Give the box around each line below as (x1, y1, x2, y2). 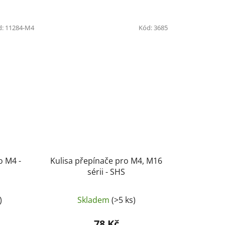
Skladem (77, 194, 111, 206)
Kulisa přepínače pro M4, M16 (50, 155, 163, 167)
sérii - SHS (87, 166, 126, 178)
